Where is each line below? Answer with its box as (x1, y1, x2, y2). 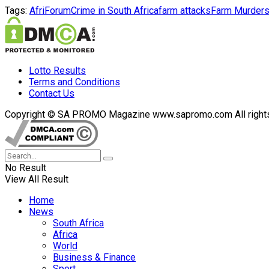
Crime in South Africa (71, 5, 159, 17)
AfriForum (29, 5, 71, 17)
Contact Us (29, 88, 74, 100)
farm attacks (159, 5, 211, 17)
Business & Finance (53, 252, 136, 264)
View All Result (5, 174, 68, 186)
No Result (5, 162, 46, 174)
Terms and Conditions (29, 76, 120, 88)
